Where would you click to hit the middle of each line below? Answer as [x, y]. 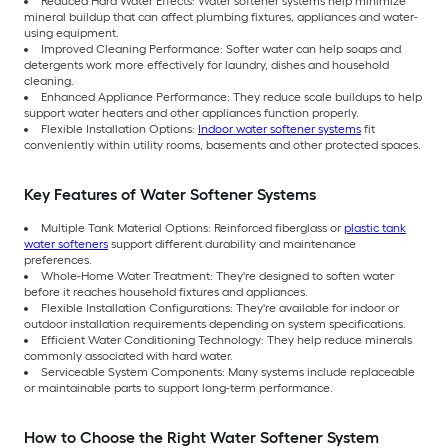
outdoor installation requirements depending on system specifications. [215, 324]
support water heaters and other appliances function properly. [191, 113]
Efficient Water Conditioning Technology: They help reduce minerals [226, 340]
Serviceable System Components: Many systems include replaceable [228, 372]
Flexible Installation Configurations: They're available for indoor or [220, 308]
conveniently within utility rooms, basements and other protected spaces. [222, 145]
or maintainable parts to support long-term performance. [178, 388]
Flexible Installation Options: [119, 129]
